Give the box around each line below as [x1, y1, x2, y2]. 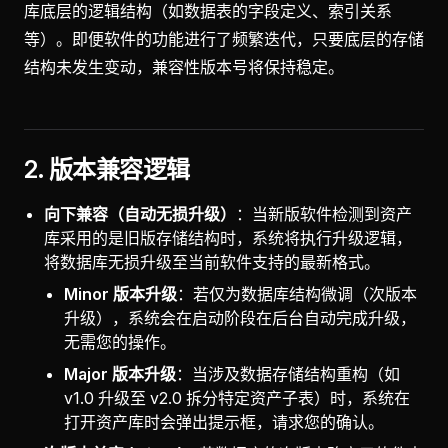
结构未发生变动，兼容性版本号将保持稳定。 [24, 57, 344, 77]
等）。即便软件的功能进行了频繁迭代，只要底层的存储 [24, 29, 424, 49]
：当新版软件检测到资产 [236, 204, 412, 224]
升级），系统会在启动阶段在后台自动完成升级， [64, 308, 416, 328]
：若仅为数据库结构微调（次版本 [177, 284, 417, 304]
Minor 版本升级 [64, 284, 177, 304]
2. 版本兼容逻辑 [24, 155, 190, 184]
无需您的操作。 [64, 332, 176, 352]
